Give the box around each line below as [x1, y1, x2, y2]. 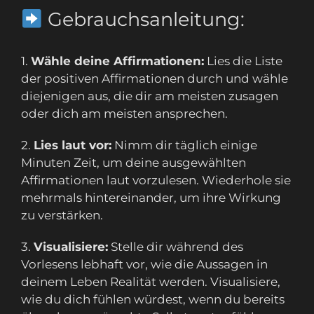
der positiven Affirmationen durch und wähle [21, 71, 288, 86]
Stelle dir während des [108, 240, 243, 254]
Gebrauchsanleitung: [43, 8, 245, 32]
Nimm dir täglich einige [111, 138, 257, 153]
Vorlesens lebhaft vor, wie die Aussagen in [21, 257, 268, 272]
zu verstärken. [21, 208, 103, 223]
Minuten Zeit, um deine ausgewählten [21, 156, 246, 170]
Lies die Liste [204, 54, 282, 69]
